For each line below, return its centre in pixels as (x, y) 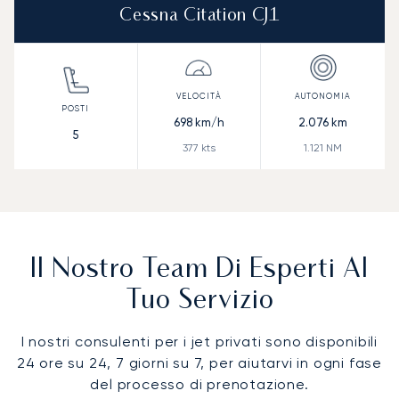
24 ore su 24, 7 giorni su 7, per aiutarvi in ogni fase (199, 362)
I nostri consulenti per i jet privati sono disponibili (199, 341)
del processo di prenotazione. (199, 384)
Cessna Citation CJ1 (199, 16)
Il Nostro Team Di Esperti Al (199, 270)
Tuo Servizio (199, 301)
